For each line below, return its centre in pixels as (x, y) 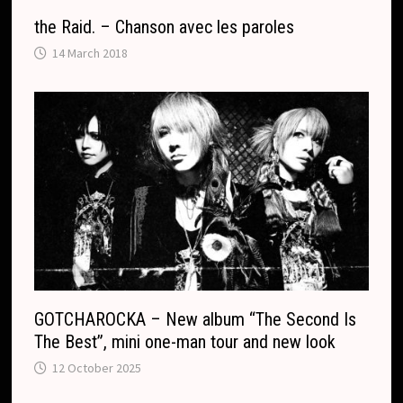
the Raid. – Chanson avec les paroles (165, 27)
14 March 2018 (90, 54)
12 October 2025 (97, 368)
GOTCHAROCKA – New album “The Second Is (196, 320)
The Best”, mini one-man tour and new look (185, 342)
